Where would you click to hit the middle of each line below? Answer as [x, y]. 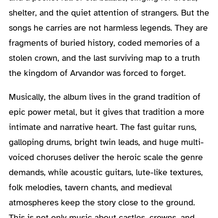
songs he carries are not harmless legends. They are [108, 27]
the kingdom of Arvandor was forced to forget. [97, 73]
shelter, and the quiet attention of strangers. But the [109, 12]
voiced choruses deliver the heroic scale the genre [106, 157]
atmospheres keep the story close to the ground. [102, 202]
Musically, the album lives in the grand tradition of [104, 97]
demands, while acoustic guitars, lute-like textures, [106, 172]
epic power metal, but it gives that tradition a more [106, 112]
